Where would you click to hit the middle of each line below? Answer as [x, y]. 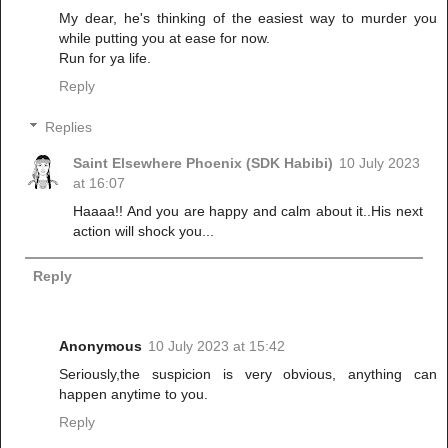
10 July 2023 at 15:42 [216, 346]
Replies [69, 127]
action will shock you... [144, 231]
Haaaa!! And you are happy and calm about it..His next [248, 211]
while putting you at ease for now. [164, 37]
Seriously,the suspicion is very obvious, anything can [248, 374]
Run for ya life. [105, 57]
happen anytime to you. [133, 394]
